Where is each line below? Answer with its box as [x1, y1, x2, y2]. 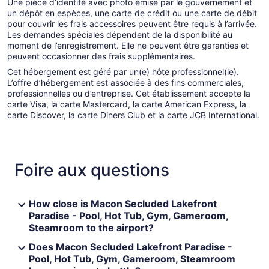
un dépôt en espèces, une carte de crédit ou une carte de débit [7, 7, 257, 18]
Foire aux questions [14, 159, 169, 180]
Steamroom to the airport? [29, 221, 154, 234]
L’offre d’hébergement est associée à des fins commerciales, [7, 77, 244, 88]
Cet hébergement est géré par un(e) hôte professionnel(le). [7, 66, 239, 77]
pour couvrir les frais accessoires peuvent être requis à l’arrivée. [7, 18, 257, 29]
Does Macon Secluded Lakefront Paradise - [29, 240, 232, 253]
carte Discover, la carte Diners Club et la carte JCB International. [7, 109, 259, 120]
